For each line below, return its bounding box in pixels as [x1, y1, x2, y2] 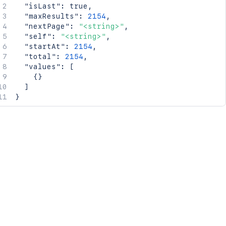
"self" [24, 32, 51, 40]
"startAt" [24, 42, 65, 50]
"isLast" [24, 2, 61, 10]
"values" [24, 63, 61, 71]
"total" [24, 52, 56, 61]
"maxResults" [24, 12, 79, 20]
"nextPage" [24, 22, 70, 30]
